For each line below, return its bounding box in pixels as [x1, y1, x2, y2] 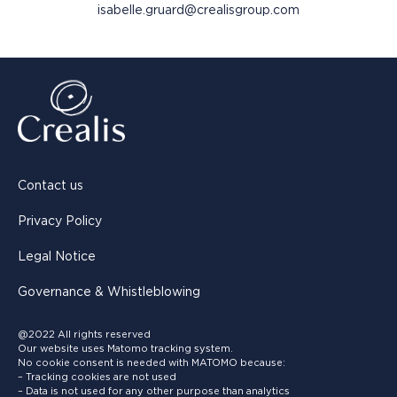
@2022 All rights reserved [18, 329, 151, 339]
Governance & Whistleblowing [18, 285, 200, 299]
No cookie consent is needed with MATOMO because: [18, 357, 285, 368]
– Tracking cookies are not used [18, 371, 176, 382]
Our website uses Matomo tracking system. [18, 343, 233, 354]
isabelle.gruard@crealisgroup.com [97, 4, 300, 17]
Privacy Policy [18, 214, 102, 228]
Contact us [18, 179, 83, 192]
